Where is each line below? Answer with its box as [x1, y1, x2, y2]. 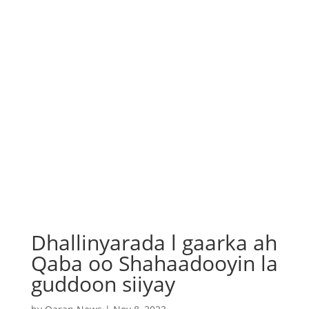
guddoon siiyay [30, 270, 175, 298]
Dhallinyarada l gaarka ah [30, 228, 277, 257]
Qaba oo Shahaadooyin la [30, 249, 278, 277]
